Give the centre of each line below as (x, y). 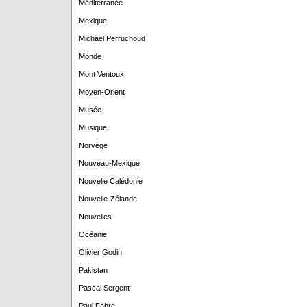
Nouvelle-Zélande (108, 199)
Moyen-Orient (101, 92)
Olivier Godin (100, 252)
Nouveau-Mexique (109, 163)
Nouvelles (95, 217)
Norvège (93, 145)
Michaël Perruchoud (112, 38)
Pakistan (93, 270)
